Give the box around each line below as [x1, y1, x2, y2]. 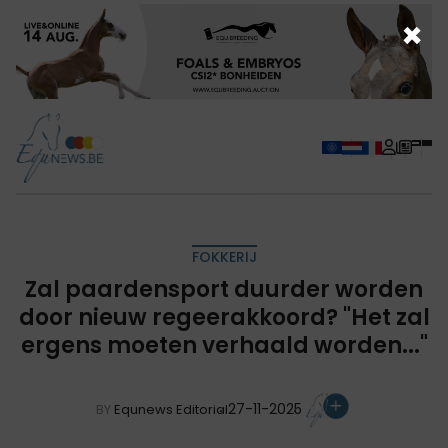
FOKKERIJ [191, 246, 257, 267]
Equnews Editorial [114, 400, 228, 420]
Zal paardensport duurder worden [25, 273, 423, 305]
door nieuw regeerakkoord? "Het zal [18, 301, 430, 333]
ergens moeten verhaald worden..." [20, 329, 428, 361]
